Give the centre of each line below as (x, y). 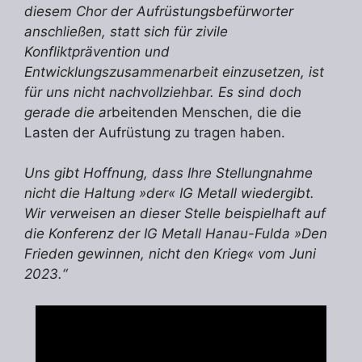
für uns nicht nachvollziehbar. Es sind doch (163, 92)
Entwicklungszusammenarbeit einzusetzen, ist (174, 72)
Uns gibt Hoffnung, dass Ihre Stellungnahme (168, 173)
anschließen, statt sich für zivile (126, 31)
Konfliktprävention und (97, 51)
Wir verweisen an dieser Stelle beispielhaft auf (175, 214)
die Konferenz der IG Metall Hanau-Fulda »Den (176, 234)
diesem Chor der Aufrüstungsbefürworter (159, 11)
